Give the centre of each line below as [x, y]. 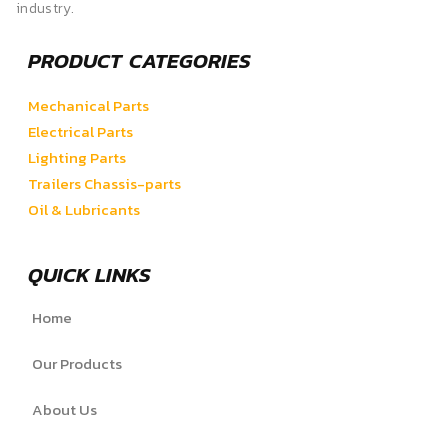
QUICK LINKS [89, 275]
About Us [64, 410]
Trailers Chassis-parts [104, 184]
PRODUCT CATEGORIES [139, 61]
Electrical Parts [80, 132]
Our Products [77, 364]
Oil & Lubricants [84, 210]
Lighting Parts [77, 158]
